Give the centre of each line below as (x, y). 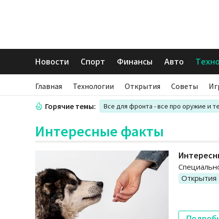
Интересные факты (99, 131)
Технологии (93, 86)
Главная (49, 86)
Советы (185, 86)
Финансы (135, 62)
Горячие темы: (70, 106)
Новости (52, 62)
